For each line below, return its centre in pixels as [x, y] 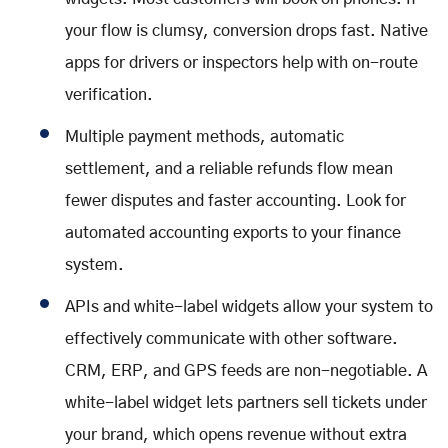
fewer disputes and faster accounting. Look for [235, 201]
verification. [109, 95]
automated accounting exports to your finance [233, 233]
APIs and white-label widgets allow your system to [249, 307]
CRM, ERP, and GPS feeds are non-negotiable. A [246, 371]
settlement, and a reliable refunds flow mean [229, 169]
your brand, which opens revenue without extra [236, 435]
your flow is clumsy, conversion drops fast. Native [246, 31]
